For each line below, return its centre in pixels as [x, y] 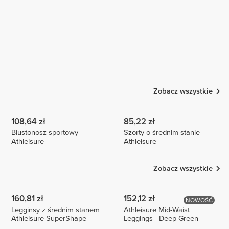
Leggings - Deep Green [161, 219]
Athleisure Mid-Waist [157, 210]
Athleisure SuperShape [49, 219]
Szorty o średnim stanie [162, 132]
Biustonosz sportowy [45, 132]
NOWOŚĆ [199, 201]
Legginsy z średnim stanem [56, 210]
